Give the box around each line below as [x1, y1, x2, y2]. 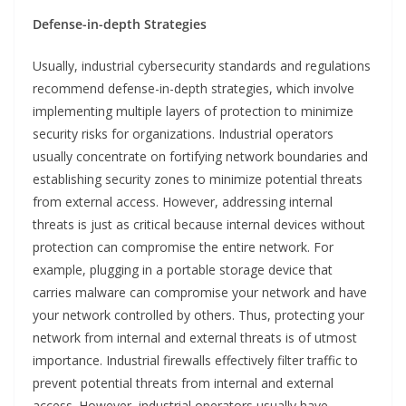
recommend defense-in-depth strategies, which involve [33, 80, 354, 98]
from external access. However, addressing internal [33, 193, 333, 211]
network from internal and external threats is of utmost [33, 329, 357, 347]
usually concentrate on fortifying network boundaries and [33, 148, 368, 166]
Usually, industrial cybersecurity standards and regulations [33, 57, 371, 75]
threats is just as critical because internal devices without [33, 216, 365, 234]
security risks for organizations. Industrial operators [33, 125, 333, 143]
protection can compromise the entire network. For [33, 238, 333, 256]
